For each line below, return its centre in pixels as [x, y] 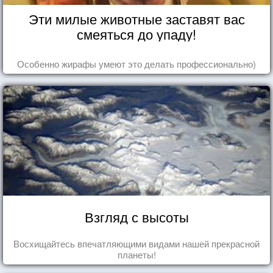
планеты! [136, 254]
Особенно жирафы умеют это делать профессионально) [136, 63]
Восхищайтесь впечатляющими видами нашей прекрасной [136, 243]
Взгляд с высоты [136, 216]
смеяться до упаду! [136, 34]
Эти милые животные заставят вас [136, 18]
